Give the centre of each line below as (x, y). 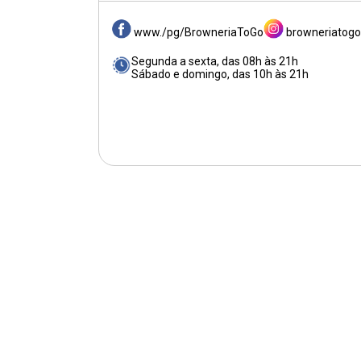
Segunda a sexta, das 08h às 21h (215, 62)
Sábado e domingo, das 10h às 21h (220, 75)
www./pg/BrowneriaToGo (199, 33)
